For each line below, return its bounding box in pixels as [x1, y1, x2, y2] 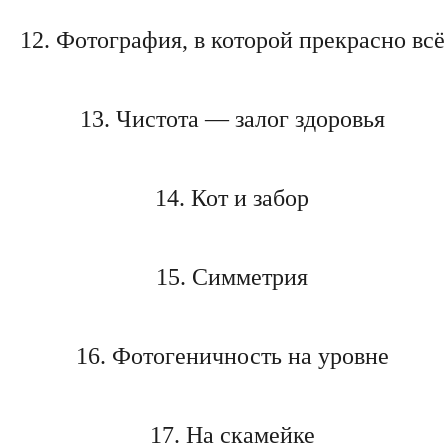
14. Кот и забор [155, 184, 309, 211]
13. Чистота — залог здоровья [79, 105, 385, 132]
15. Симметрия [156, 263, 308, 290]
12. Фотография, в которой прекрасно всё [19, 26, 445, 53]
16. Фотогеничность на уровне [75, 342, 389, 369]
